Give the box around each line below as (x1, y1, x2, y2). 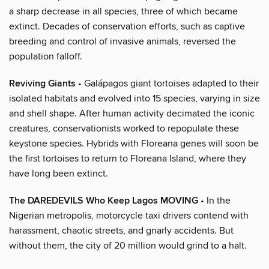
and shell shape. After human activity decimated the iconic (9, 107, 255, 119)
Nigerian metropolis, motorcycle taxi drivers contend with (9, 209, 249, 222)
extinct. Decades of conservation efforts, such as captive (9, 20, 245, 32)
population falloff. (9, 50, 82, 62)
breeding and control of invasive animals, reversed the (9, 35, 236, 47)
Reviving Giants (9, 77, 76, 90)
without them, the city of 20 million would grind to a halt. (9, 239, 247, 252)
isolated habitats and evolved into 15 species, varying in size (9, 92, 260, 104)
